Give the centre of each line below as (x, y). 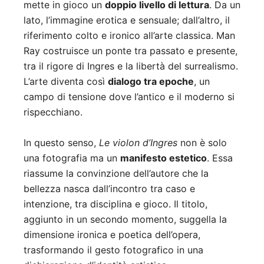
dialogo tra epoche (151, 82)
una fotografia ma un (72, 158)
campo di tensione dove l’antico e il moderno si (129, 97)
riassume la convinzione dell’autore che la (116, 174)
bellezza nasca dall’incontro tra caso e (109, 189)
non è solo (202, 143)
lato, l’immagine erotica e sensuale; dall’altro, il (127, 20)
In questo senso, (61, 143)
